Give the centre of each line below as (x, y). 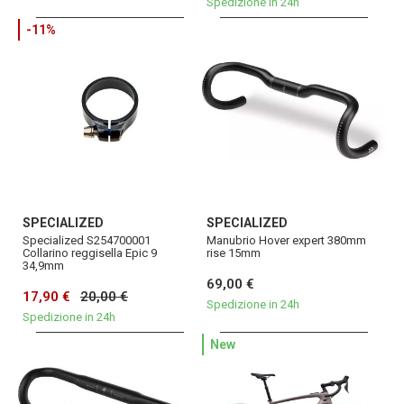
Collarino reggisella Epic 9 (90, 253)
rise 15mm (234, 253)
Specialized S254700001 (87, 241)
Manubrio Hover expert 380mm (286, 241)
